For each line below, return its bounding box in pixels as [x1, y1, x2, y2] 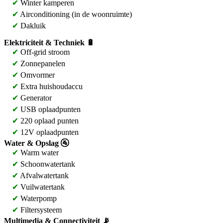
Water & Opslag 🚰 [4, 139, 69, 147]
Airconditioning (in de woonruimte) [18, 10, 132, 18]
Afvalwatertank [18, 171, 69, 180]
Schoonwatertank [18, 160, 75, 168]
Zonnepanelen [18, 59, 65, 68]
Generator [18, 94, 52, 102]
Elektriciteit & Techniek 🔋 [4, 38, 95, 47]
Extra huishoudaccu [18, 82, 83, 91]
